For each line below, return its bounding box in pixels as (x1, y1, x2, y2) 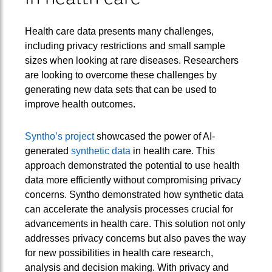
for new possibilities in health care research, (24, 248, 213, 259)
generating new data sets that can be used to (24, 84, 217, 95)
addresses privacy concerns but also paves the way (24, 233, 246, 244)
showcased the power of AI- (93, 131, 215, 142)
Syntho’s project (24, 131, 94, 142)
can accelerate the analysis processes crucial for (24, 204, 233, 215)
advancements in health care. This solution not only (24, 219, 245, 229)
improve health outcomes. (24, 98, 135, 109)
